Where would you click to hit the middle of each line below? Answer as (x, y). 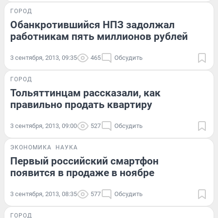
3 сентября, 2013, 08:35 (44, 194)
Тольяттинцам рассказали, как (85, 93)
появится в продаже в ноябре (82, 173)
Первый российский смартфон (84, 161)
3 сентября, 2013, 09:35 (44, 57)
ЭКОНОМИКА (31, 147)
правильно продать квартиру (81, 104)
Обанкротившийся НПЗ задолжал (92, 25)
